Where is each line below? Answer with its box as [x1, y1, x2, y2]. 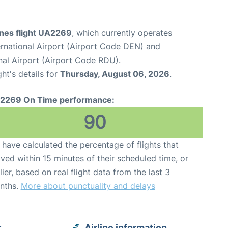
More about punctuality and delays [20, 181, 155, 191]
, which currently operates [72, 27, 172, 38]
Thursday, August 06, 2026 [60, 69, 169, 79]
